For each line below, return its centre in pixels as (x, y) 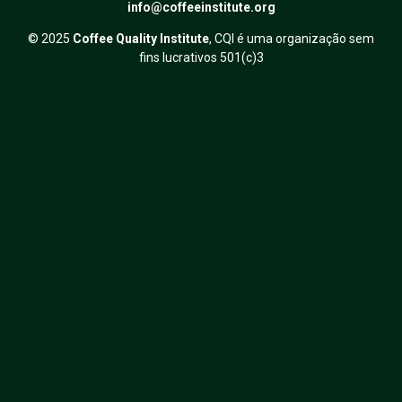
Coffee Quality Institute (141, 38)
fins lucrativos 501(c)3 (201, 57)
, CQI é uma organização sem (292, 38)
